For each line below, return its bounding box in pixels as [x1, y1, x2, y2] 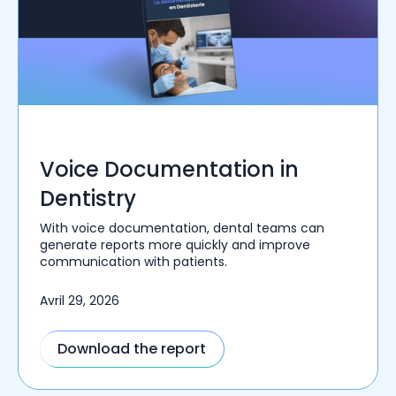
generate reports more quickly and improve [40, 236, 310, 255]
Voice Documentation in [40, 155, 299, 185]
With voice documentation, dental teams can [40, 219, 324, 238]
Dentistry [40, 184, 136, 214]
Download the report [57, 339, 206, 360]
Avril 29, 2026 [40, 292, 119, 310]
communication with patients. [40, 253, 227, 271]
